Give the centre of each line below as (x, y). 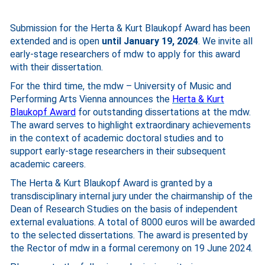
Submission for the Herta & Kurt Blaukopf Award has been (130, 28)
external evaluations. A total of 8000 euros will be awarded (132, 222)
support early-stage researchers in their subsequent (118, 151)
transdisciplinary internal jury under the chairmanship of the (131, 196)
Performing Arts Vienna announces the (91, 99)
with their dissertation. (56, 67)
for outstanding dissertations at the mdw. (163, 112)
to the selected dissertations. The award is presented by (129, 235)
